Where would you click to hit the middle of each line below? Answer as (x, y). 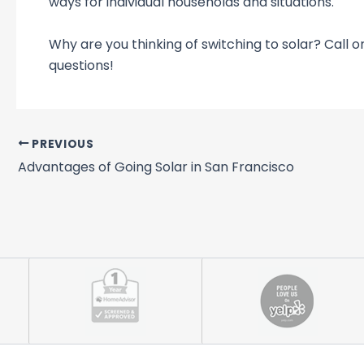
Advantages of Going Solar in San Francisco (156, 167)
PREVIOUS (61, 144)
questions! (81, 65)
